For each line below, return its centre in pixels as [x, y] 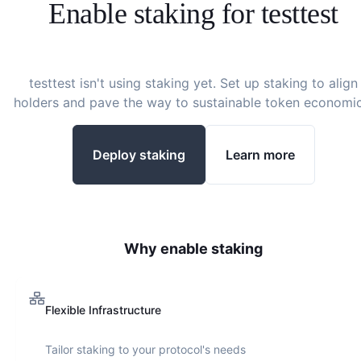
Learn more [260, 154]
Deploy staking [139, 154]
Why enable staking [193, 249]
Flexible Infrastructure [103, 310]
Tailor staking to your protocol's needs [145, 349]
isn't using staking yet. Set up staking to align [217, 83]
